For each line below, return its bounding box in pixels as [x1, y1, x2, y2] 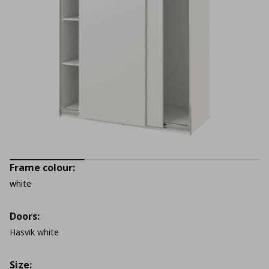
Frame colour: [10, 161, 75, 174]
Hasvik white [10, 226, 59, 238]
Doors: [10, 210, 40, 223]
